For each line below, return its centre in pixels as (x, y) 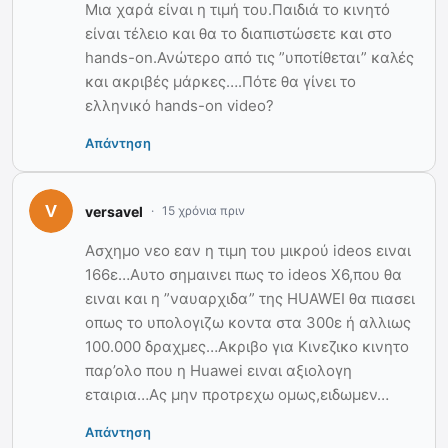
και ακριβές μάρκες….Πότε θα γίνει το (220, 82)
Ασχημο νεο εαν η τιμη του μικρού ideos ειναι (248, 251)
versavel (114, 211)
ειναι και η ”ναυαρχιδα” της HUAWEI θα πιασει (250, 299)
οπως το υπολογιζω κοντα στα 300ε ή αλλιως (248, 323)
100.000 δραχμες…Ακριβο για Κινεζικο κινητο (247, 347)
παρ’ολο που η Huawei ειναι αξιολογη (218, 371)
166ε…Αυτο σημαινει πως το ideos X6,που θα (243, 275)
